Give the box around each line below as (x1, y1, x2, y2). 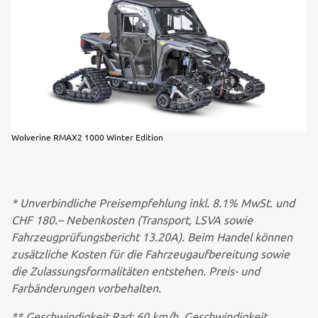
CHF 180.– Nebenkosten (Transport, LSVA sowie (11, 212, 253, 226)
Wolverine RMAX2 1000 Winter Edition (11, 131, 163, 143)
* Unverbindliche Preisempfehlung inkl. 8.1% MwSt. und (11, 195, 295, 209)
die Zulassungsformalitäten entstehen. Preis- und (11, 263, 260, 278)
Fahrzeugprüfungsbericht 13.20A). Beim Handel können (11, 229, 292, 243)
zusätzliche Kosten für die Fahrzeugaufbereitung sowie (11, 246, 290, 261)
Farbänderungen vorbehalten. (11, 280, 161, 295)
